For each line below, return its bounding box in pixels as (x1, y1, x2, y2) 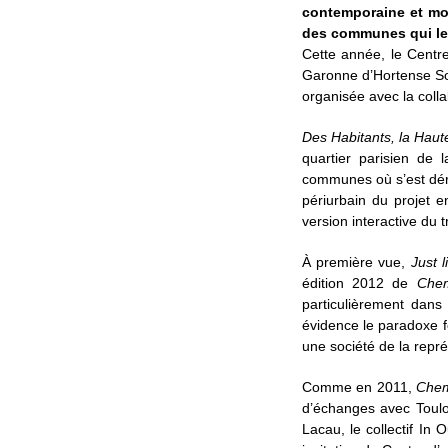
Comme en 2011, (301, 379, 416, 395)
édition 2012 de (301, 275, 417, 291)
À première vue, (301, 254, 411, 270)
